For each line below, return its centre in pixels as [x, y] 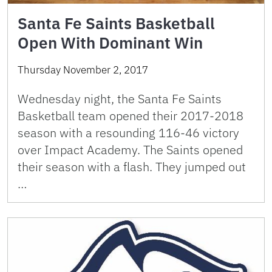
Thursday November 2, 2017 [83, 70]
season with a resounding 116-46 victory [128, 133]
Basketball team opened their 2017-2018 [131, 116]
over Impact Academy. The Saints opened [130, 150]
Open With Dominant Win [110, 42]
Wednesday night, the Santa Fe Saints [120, 99]
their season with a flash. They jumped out [132, 167]
